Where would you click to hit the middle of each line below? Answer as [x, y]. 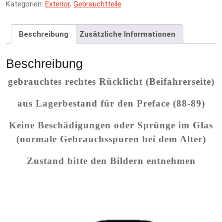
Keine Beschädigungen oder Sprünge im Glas [111, 125]
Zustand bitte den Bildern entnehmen [111, 161]
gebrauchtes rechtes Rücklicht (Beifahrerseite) [111, 81]
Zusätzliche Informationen [127, 34]
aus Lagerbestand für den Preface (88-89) [111, 103]
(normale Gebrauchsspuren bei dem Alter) [111, 139]
